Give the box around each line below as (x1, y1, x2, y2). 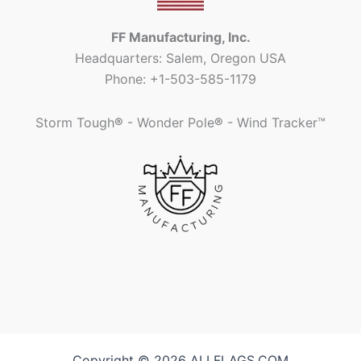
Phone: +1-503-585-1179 (105, 71, 256, 88)
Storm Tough (35, 114, 114, 131)
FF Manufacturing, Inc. (110, 29, 251, 46)
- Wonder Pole (123, 114, 214, 131)
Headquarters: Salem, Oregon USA (75, 50, 286, 67)
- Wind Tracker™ (223, 114, 326, 131)
